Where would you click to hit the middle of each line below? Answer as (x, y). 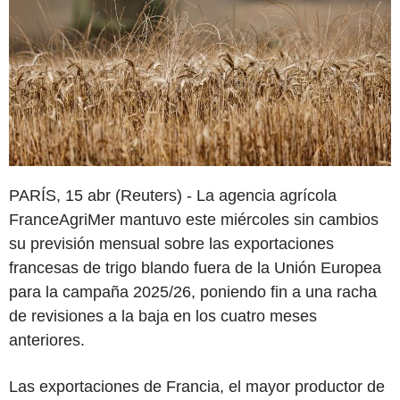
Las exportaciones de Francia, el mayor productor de (197, 386)
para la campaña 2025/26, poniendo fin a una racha (193, 292)
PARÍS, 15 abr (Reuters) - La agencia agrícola (173, 195)
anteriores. (47, 340)
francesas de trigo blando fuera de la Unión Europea (195, 267)
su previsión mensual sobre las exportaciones (171, 243)
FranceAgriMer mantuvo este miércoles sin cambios (194, 219)
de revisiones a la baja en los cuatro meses (163, 316)
